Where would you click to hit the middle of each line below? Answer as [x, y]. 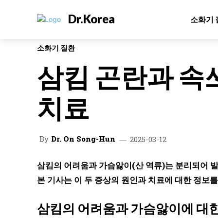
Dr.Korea [91, 19]
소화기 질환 [56, 47]
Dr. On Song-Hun [83, 139]
